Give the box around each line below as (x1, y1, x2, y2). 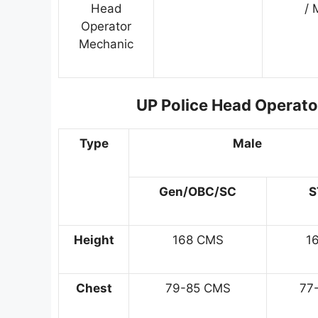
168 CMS (172, 233, 224, 248)
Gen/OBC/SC (159, 185, 236, 199)
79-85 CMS (165, 281, 231, 296)
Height (73, 233, 114, 248)
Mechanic (79, 36, 133, 51)
